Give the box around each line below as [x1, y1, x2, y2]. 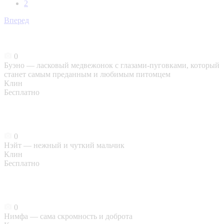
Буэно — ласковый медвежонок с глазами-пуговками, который [4, 61, 219, 70]
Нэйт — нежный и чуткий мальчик [4, 141, 124, 150]
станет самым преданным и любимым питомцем [4, 70, 170, 79]
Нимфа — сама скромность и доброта [4, 212, 132, 221]
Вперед [4, 16, 29, 25]
